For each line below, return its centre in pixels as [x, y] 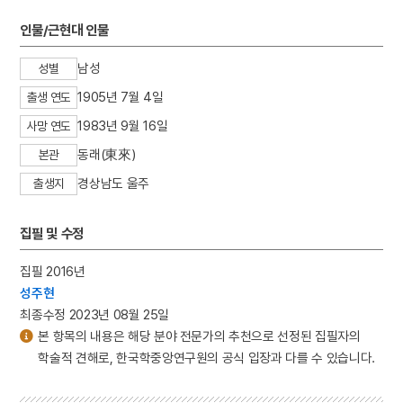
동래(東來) [107, 155]
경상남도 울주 [113, 184]
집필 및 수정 [52, 233]
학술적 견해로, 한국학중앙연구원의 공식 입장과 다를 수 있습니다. [206, 357]
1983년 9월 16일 [123, 126]
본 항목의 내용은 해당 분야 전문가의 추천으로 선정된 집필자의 [199, 336]
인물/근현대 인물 [64, 31]
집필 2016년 [53, 271]
